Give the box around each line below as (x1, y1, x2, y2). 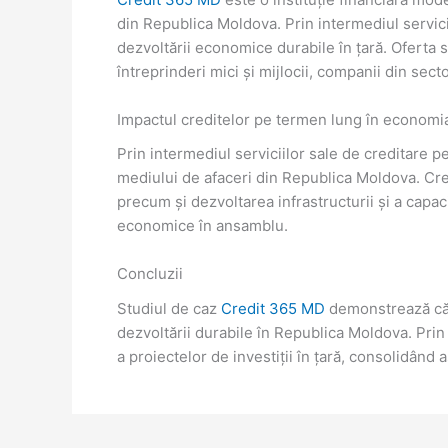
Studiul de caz (117, 298, 221, 318)
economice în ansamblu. (117, 216, 288, 236)
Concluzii (117, 264, 183, 284)
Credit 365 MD (221, 298, 325, 318)
